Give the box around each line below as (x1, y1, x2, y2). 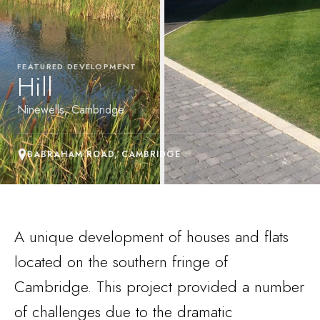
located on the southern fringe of (14, 250, 228, 273)
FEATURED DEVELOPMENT (17, 61, 137, 72)
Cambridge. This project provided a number (14, 275, 304, 298)
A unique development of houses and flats (14, 225, 289, 248)
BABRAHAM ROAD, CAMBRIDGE (27, 148, 181, 161)
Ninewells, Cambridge (17, 101, 124, 118)
